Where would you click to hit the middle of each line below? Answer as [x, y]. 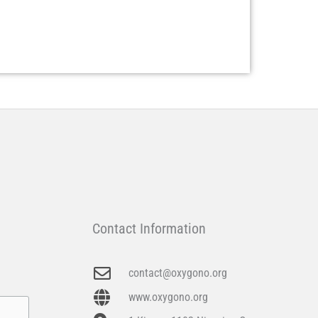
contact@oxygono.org [178, 273]
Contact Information [149, 228]
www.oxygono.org [169, 297]
